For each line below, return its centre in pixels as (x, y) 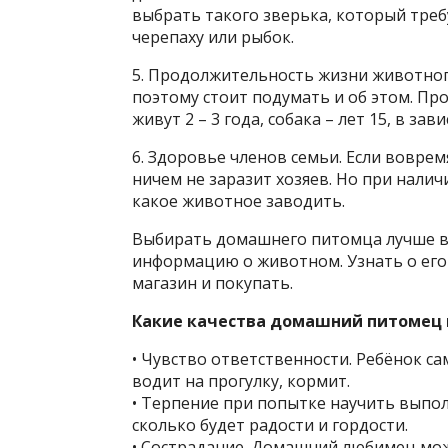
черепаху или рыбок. (213, 37)
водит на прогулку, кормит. (241, 381)
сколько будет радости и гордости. (270, 425)
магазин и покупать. (212, 283)
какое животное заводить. (238, 201)
